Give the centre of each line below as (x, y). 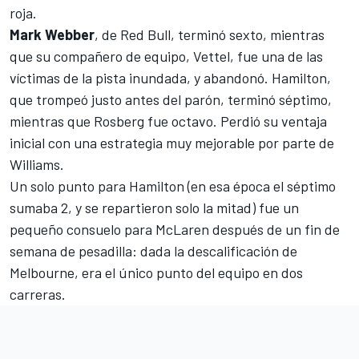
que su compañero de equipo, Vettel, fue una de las (166, 56)
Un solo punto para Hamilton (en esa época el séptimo (173, 186)
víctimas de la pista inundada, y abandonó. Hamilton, (170, 78)
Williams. (37, 165)
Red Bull (145, 35)
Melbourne (42, 273)
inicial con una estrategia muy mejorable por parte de (172, 143)
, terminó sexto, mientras (248, 35)
